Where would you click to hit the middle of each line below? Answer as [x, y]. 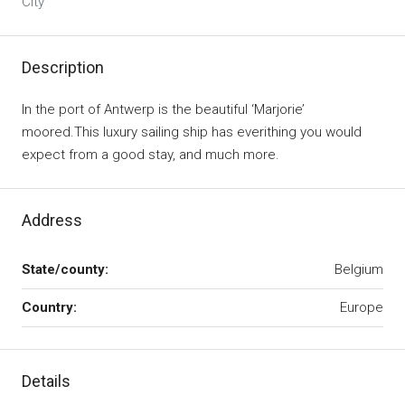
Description [63, 68]
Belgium [359, 270]
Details [46, 381]
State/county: [65, 270]
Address [52, 221]
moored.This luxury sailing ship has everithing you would [192, 132]
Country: [49, 308]
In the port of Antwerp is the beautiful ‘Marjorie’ [163, 110]
